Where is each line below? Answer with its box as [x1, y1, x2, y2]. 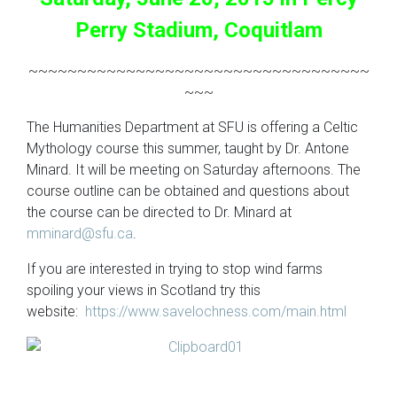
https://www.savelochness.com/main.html [85, 303, 346, 320]
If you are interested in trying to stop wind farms [27, 261, 323, 277]
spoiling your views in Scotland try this [27, 282, 261, 299]
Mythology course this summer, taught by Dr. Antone [27, 140, 349, 157]
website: [27, 303, 85, 320]
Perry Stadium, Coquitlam [74, 18, 323, 43]
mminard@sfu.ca [27, 225, 133, 242]
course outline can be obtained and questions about [27, 183, 349, 199]
